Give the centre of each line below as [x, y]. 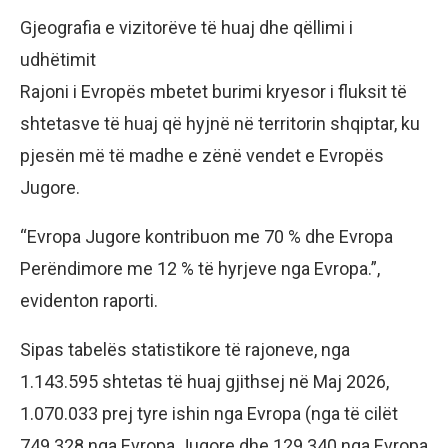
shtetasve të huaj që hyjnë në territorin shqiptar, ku [220, 124]
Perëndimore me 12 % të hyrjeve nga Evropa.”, [200, 269]
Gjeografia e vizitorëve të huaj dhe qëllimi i [186, 28]
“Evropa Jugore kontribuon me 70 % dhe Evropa [206, 237]
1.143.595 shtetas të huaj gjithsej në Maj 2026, [204, 382]
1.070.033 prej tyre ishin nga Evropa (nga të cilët [209, 414]
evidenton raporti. [89, 301]
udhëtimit [58, 60]
